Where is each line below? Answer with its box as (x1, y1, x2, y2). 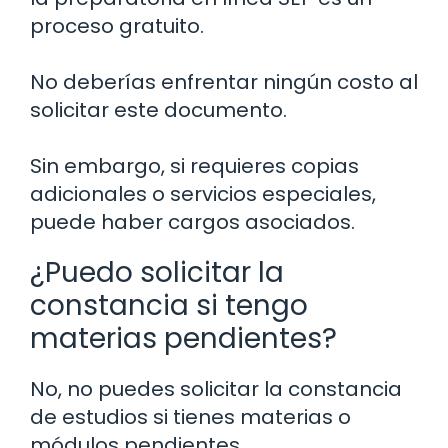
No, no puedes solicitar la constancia (30, 375, 402, 404)
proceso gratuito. (30, 12, 204, 41)
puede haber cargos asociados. (30, 208, 355, 237)
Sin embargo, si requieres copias (30, 152, 359, 181)
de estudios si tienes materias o (30, 403, 351, 432)
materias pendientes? (30, 319, 337, 359)
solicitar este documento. (30, 96, 287, 125)
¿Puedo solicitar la (30, 253, 284, 293)
